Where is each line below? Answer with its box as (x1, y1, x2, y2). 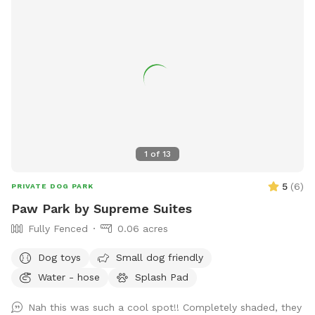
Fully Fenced (28, 223, 88, 235)
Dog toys (38, 251, 81, 263)
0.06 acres (117, 223, 168, 235)
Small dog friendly (116, 251, 203, 263)
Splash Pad (135, 271, 188, 283)
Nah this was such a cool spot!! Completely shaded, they (28, 302, 302, 314)
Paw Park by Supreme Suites (11, 201, 192, 217)
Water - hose (38, 271, 100, 283)
